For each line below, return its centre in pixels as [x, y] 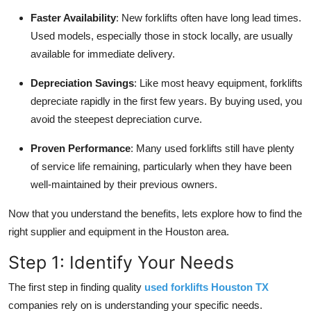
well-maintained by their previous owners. [124, 185]
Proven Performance [81, 149]
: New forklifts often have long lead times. [209, 18]
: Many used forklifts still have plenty [212, 149]
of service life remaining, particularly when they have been [161, 167]
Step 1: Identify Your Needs [121, 263]
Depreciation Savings [82, 83]
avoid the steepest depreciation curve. [116, 119]
